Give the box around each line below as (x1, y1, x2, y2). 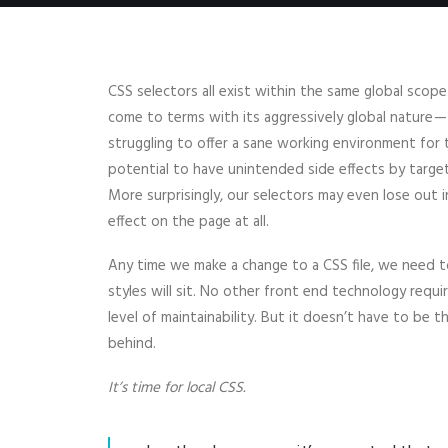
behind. (108, 332, 156, 356)
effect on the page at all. (108, 210, 269, 234)
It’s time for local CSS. (108, 376, 245, 400)
